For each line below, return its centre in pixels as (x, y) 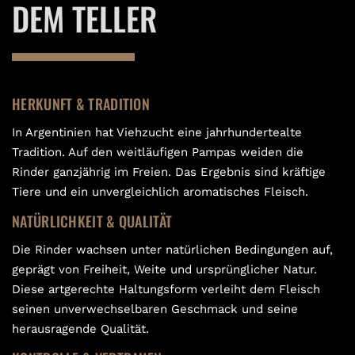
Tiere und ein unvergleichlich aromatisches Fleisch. (160, 192)
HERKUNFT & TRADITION (81, 104)
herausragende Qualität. (81, 329)
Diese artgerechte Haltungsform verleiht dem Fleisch (166, 290)
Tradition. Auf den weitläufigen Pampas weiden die (158, 153)
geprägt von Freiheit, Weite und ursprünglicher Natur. (165, 270)
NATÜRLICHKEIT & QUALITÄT (92, 221)
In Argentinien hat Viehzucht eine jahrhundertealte (157, 133)
